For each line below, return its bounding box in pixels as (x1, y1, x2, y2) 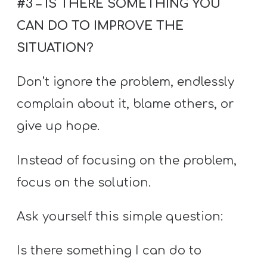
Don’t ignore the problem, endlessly (17, 75, 235, 89)
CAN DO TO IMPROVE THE (17, 19, 184, 33)
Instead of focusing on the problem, (17, 153, 237, 167)
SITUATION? (17, 41, 94, 55)
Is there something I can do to (17, 244, 202, 258)
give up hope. (17, 119, 100, 133)
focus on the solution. (17, 175, 151, 190)
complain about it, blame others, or (17, 97, 234, 111)
